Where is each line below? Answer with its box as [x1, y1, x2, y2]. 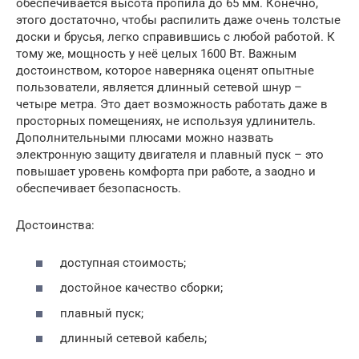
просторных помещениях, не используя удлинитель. [16, 114, 316, 129]
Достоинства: [16, 218, 95, 233]
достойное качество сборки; [60, 280, 223, 296]
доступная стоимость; [60, 255, 186, 270]
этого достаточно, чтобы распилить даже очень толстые [16, 13, 341, 28]
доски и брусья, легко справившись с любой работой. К [16, 30, 335, 45]
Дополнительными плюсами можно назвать [16, 131, 273, 146]
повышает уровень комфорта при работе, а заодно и [16, 164, 316, 179]
